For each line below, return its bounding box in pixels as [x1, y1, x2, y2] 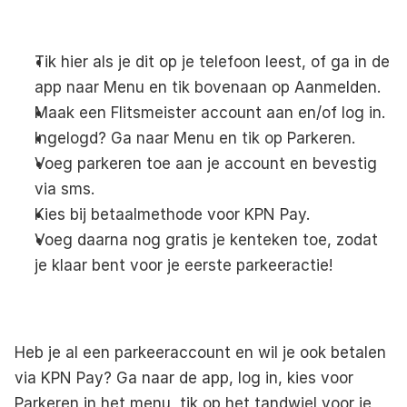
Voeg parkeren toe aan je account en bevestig [35, 154, 377, 173]
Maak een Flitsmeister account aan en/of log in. [35, 103, 385, 122]
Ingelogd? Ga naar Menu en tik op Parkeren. [35, 128, 355, 147]
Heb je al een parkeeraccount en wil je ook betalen [15, 342, 386, 362]
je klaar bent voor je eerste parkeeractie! [35, 255, 333, 274]
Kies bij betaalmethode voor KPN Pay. [35, 204, 310, 223]
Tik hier [35, 52, 88, 71]
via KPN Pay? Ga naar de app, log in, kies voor [15, 368, 353, 387]
